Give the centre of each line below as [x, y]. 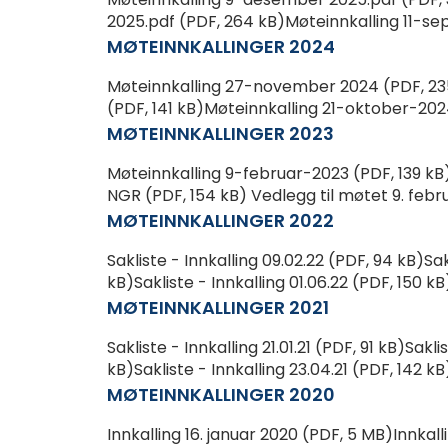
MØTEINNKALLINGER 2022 [221, 221]
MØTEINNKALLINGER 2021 [218, 308]
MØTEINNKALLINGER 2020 [221, 395]
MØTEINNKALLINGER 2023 [221, 134]
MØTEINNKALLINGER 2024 [221, 47]
